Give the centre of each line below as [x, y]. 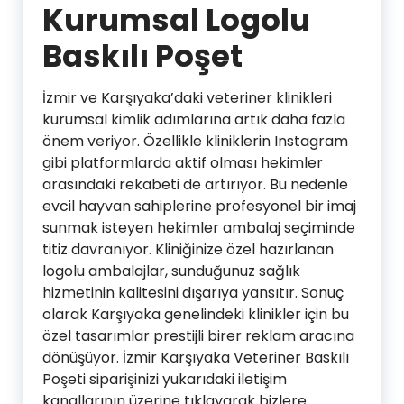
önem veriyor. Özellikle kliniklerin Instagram [195, 141]
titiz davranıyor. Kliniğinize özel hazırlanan [188, 249]
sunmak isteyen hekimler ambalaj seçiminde [199, 227]
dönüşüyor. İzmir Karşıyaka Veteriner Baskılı [196, 357]
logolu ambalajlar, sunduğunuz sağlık [171, 271]
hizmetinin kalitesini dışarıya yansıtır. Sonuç [193, 292]
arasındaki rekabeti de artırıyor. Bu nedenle [195, 184]
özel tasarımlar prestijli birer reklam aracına [198, 335]
